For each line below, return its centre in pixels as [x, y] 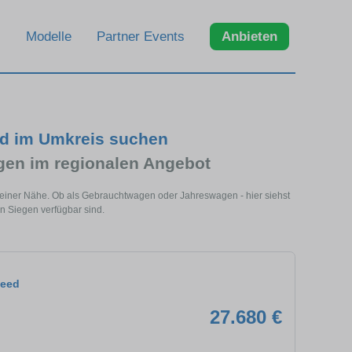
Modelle [49, 36]
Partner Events [141, 36]
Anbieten [249, 36]
